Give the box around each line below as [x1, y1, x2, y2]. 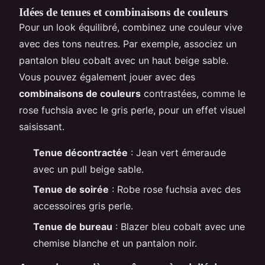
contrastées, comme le [141, 87, 245, 99]
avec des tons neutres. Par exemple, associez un [19, 37, 237, 50]
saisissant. [19, 120, 64, 132]
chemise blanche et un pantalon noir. [33, 237, 197, 249]
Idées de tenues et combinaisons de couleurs [19, 5, 228, 18]
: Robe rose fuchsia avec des [109, 183, 241, 196]
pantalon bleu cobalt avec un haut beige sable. [19, 54, 228, 66]
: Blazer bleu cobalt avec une [112, 220, 245, 232]
